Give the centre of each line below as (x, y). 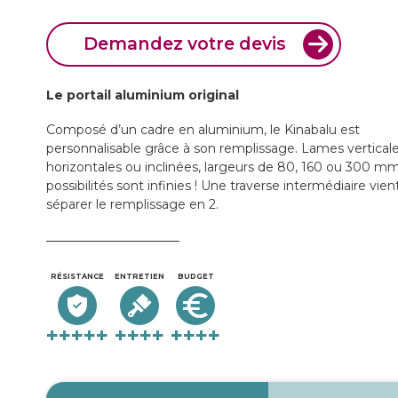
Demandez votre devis (185, 44)
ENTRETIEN (139, 276)
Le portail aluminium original (143, 95)
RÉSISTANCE (77, 276)
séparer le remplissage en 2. (132, 204)
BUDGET (195, 276)
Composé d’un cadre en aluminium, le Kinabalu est (203, 129)
